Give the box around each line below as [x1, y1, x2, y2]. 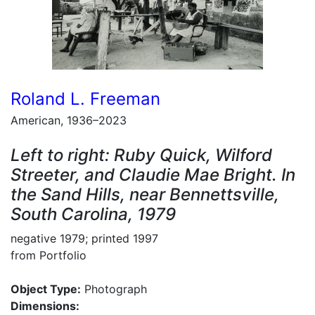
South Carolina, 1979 [11, 204, 176, 224]
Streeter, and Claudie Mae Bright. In [11, 165, 295, 185]
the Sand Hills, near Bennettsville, [11, 184, 279, 205]
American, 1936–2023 [11, 113, 127, 127]
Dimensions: [11, 299, 79, 313]
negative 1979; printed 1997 [11, 231, 158, 245]
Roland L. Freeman [11, 89, 160, 109]
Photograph [81, 282, 147, 296]
